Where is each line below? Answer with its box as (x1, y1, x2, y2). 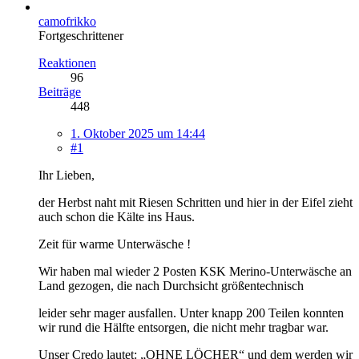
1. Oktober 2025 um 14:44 (71, 126, 205, 140)
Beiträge (38, 84, 81, 99)
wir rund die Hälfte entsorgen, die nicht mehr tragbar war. (38, 320, 329, 334)
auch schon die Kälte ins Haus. (38, 209, 195, 224)
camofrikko (38, 14, 96, 28)
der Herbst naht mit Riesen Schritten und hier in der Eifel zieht (38, 195, 353, 209)
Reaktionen (38, 55, 96, 70)
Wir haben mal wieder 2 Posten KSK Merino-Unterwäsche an (38, 264, 352, 278)
